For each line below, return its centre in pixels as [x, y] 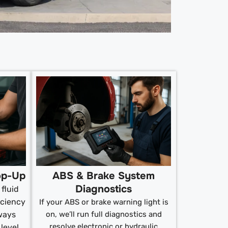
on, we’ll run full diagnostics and [104, 215]
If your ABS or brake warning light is [104, 202]
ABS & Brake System [104, 176]
